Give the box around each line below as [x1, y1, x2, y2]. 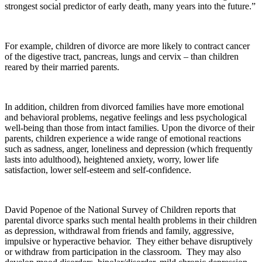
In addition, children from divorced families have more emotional [5, 102, 244, 112]
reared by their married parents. [5, 62, 122, 73]
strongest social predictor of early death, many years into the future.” [5, 1, 256, 12]
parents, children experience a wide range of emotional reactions [5, 133, 241, 144]
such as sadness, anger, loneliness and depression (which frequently [5, 144, 253, 154]
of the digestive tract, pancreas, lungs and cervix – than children [5, 51, 239, 62]
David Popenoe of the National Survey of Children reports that [5, 205, 236, 215]
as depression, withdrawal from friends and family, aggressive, [5, 226, 234, 236]
